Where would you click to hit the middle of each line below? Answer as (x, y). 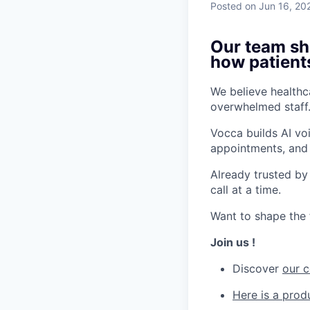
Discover (257, 269)
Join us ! (233, 243)
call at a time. (246, 190)
